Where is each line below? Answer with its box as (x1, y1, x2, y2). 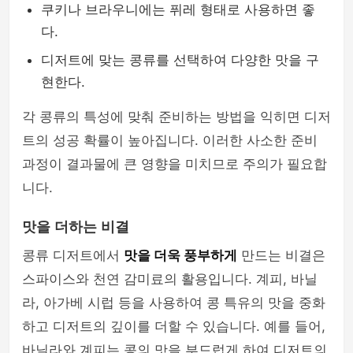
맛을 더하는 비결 (22, 219, 129, 235)
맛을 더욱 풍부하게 (124, 247, 237, 263)
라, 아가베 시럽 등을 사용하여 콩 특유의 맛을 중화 (22, 295, 325, 310)
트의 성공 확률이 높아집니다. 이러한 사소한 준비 (22, 132, 318, 148)
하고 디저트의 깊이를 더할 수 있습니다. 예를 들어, (22, 318, 325, 334)
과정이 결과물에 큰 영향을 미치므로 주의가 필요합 (22, 156, 327, 172)
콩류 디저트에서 (22, 247, 124, 263)
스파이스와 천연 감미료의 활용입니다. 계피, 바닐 (22, 271, 318, 287)
